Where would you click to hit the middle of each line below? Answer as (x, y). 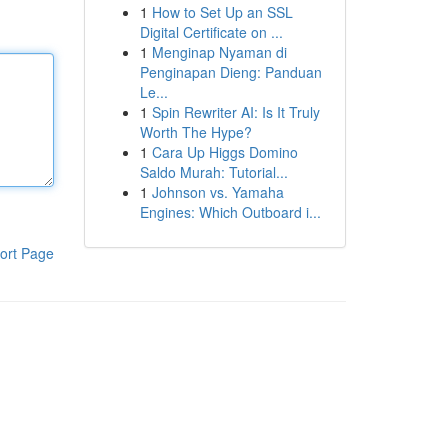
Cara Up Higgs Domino (224, 152)
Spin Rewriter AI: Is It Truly (235, 112)
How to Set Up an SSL (222, 12)
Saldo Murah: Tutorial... (213, 172)
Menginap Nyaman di (219, 52)
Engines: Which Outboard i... (230, 212)
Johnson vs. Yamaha (217, 192)
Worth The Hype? (195, 132)
